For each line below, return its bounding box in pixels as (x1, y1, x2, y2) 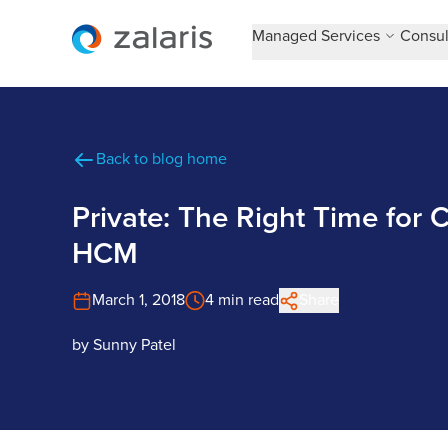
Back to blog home (96, 149, 227, 169)
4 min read (205, 290, 279, 310)
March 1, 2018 (92, 290, 185, 310)
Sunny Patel (93, 335, 176, 355)
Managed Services (252, 26, 380, 46)
